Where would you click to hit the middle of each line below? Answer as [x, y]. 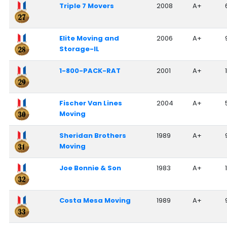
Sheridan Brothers [92, 135]
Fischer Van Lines [90, 103]
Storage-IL [79, 49]
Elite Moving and [89, 38]
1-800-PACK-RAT [90, 70]
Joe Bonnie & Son [90, 168]
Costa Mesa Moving [95, 200]
